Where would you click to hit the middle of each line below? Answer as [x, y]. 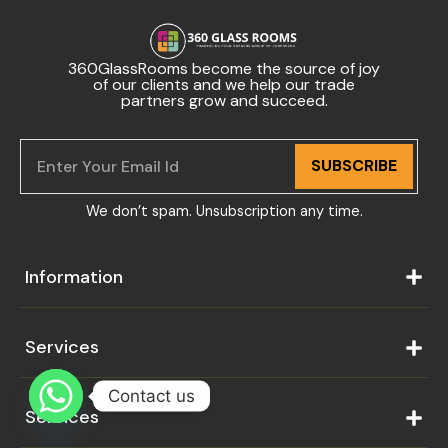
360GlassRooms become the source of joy [224, 68]
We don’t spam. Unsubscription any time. [224, 210]
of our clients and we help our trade [224, 84]
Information [74, 276]
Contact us [151, 395]
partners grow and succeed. [224, 100]
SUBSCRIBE [354, 166]
